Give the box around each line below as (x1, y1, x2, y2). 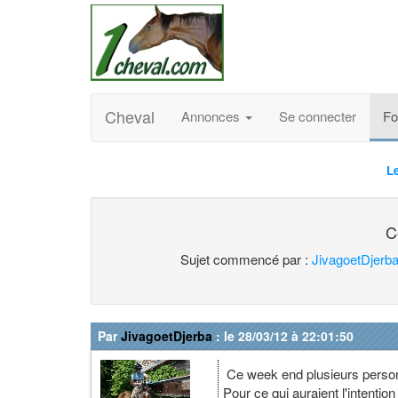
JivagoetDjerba (121, 327, 212, 345)
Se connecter (279, 107, 356, 125)
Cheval (105, 105, 155, 128)
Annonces (181, 107, 243, 125)
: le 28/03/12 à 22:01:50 (212, 327, 354, 345)
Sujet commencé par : (180, 250, 313, 268)
